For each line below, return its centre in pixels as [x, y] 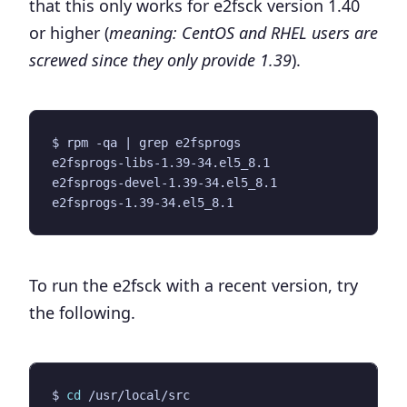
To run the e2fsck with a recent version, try [194, 285]
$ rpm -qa [88, 142]
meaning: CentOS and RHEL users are [243, 32]
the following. [82, 312]
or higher [65, 32]
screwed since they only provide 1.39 [160, 60]
